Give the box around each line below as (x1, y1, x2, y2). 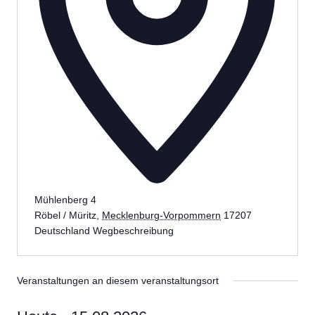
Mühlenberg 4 (34, 194, 96, 205)
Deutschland (34, 225, 90, 236)
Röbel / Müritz (34, 210, 96, 221)
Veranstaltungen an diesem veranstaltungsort (17, 275, 219, 286)
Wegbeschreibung (93, 225, 174, 236)
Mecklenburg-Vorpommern (102, 210, 221, 221)
